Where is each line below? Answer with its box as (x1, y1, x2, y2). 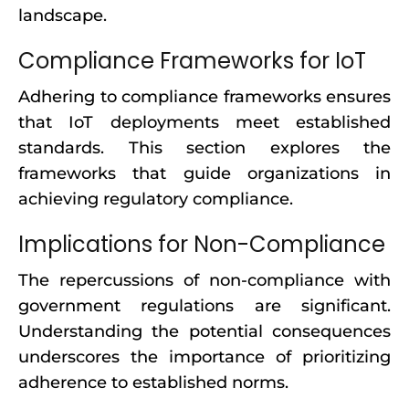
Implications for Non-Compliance (18, 229, 385, 259)
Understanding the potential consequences (18, 321, 391, 341)
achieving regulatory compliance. (18, 189, 293, 209)
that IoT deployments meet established (18, 112, 391, 132)
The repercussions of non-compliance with (18, 270, 391, 290)
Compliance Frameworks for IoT (18, 46, 366, 76)
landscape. (18, 5, 107, 26)
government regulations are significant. (18, 296, 391, 316)
